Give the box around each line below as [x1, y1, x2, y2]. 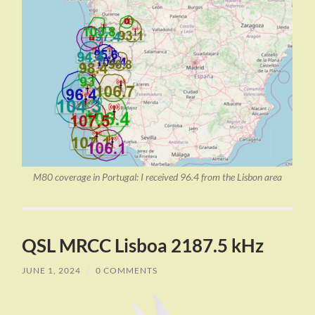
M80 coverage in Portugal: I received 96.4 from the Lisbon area [32, 172, 282, 184]
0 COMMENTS [96, 265, 158, 276]
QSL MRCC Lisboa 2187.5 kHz [22, 234, 264, 257]
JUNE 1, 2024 [22, 265, 82, 276]
